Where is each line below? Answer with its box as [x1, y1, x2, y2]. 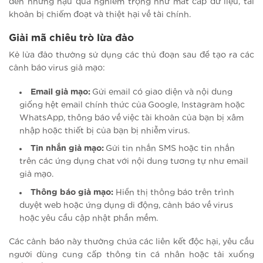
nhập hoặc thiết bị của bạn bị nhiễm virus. [19, 126, 190, 135]
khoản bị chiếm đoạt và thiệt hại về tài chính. [9, 10, 191, 19]
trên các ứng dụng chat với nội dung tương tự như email [19, 157, 249, 166]
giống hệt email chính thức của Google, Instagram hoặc [19, 100, 245, 109]
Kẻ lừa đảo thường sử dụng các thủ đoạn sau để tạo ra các [9, 51, 254, 60]
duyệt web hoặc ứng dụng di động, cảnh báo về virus [19, 201, 234, 210]
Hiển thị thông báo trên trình [113, 188, 235, 197]
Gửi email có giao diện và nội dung [90, 87, 233, 96]
